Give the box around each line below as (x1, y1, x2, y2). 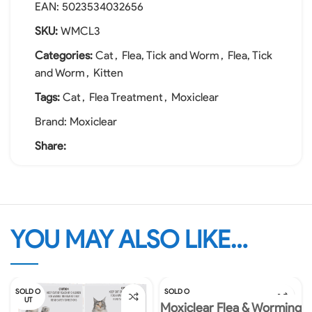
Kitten (93, 66, 123, 79)
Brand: (35, 115, 70, 128)
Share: (35, 139, 66, 153)
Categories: (35, 49, 93, 62)
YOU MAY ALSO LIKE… (10, 224, 248, 254)
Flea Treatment (89, 91, 163, 104)
